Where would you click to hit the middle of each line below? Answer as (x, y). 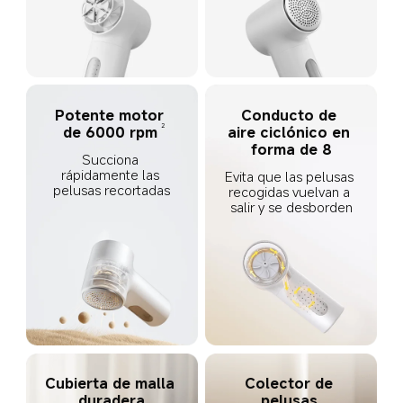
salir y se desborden (291, 207)
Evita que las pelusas (291, 177)
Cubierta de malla (112, 384)
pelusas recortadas (112, 190)
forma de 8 (291, 149)
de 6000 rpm (110, 132)
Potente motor (112, 115)
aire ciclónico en (291, 132)
